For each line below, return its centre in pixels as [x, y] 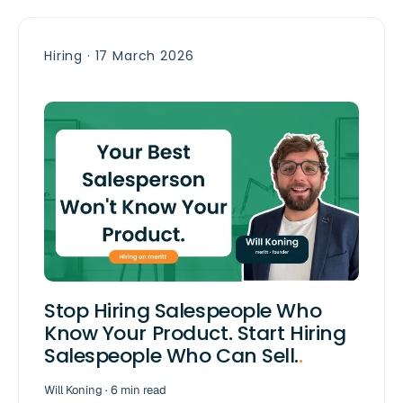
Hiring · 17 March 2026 [119, 56]
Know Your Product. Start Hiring [195, 334]
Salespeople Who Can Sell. [171, 356]
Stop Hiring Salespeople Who [183, 311]
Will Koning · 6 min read [105, 390]
